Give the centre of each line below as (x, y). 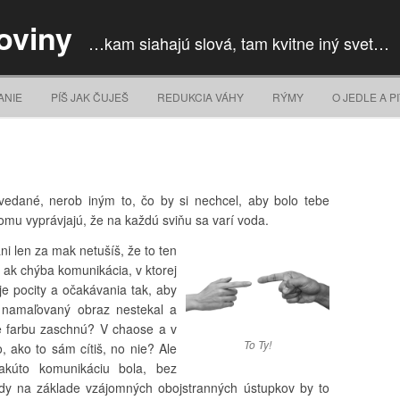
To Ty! (257, 344)
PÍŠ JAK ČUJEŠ (90, 97)
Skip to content (242, 84)
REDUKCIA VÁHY (200, 97)
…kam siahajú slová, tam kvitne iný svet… (239, 43)
